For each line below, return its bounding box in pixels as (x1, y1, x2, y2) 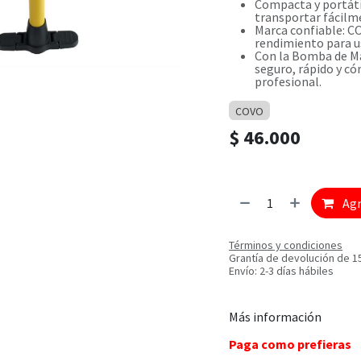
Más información (229, 308, 322, 325)
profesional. (255, 73, 322, 89)
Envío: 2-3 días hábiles (229, 263, 334, 278)
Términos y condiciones (229, 238, 342, 252)
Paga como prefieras (229, 336, 351, 352)
